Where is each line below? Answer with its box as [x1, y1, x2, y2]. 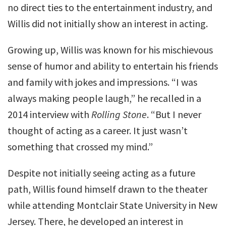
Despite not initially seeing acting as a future [8, 166, 195, 179]
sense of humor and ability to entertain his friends [8, 60, 218, 72]
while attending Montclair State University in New [8, 199, 217, 211]
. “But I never [147, 108, 201, 121]
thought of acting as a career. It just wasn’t [8, 124, 188, 137]
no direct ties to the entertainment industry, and [8, 1, 212, 14]
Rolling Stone [91, 108, 147, 121]
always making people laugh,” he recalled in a [8, 92, 201, 104]
